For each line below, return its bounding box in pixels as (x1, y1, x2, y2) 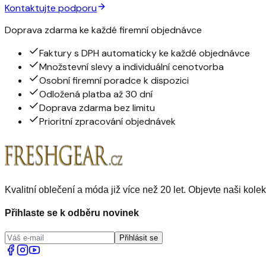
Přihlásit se (119, 233, 158, 242)
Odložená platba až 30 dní (39, 88, 153, 101)
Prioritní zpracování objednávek (39, 115, 176, 128)
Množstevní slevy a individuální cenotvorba (39, 61, 224, 74)
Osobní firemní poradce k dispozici (39, 74, 189, 87)
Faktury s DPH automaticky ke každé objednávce (39, 47, 250, 60)
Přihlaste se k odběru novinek (5, 208, 139, 218)
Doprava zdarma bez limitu (39, 102, 155, 115)
